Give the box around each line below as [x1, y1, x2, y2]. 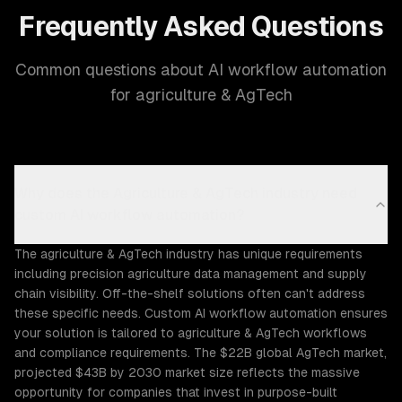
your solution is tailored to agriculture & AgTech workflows [14, 326, 367, 340]
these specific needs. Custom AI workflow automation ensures [14, 306, 388, 320]
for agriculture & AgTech [109, 85, 293, 104]
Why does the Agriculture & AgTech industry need [14, 185, 357, 202]
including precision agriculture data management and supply [14, 267, 367, 281]
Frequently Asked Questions [19, 11, 383, 42]
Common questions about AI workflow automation [15, 60, 387, 79]
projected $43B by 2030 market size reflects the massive [14, 365, 360, 380]
